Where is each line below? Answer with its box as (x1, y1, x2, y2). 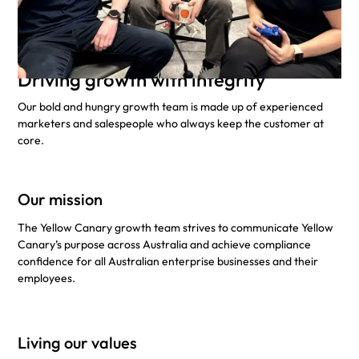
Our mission (18, 189, 103, 210)
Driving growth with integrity (18, 67, 266, 91)
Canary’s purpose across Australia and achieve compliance (18, 236, 312, 252)
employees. (18, 270, 76, 285)
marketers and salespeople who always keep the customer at (18, 116, 325, 131)
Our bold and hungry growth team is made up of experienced (18, 99, 324, 115)
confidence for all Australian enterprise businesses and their (18, 253, 319, 268)
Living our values (18, 332, 138, 353)
